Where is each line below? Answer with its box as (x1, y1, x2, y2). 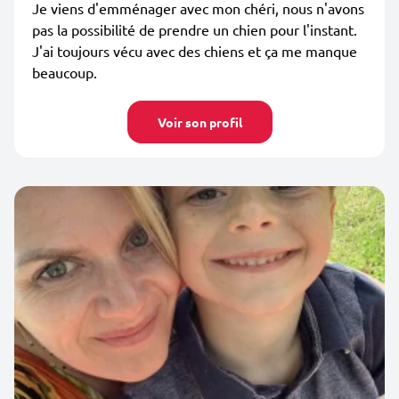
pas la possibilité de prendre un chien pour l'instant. (32, 20, 357, 38)
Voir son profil (157, 114, 242, 130)
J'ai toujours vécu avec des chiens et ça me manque (32, 42, 357, 60)
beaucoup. (32, 63, 97, 81)
